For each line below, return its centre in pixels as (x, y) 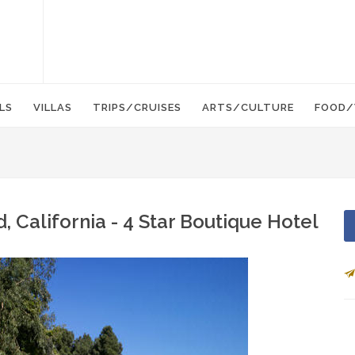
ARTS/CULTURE (248, 107)
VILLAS (53, 107)
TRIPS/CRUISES (137, 107)
